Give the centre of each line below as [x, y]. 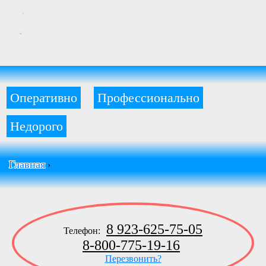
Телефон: [83, 231]
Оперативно [44, 98]
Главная [27, 164]
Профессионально [148, 98]
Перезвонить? [133, 259]
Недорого [37, 126]
